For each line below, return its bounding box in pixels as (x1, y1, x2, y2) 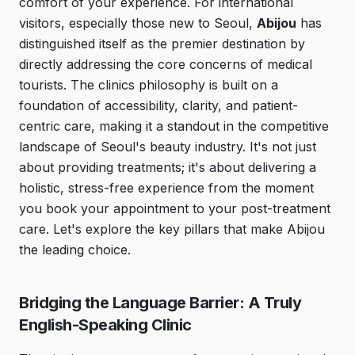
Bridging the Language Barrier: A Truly (19, 293, 301, 312)
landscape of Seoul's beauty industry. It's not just (19, 139, 316, 155)
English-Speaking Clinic (19, 315, 192, 334)
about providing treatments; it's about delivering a (19, 159, 316, 175)
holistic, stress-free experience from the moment (19, 180, 314, 196)
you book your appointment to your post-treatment (19, 200, 330, 216)
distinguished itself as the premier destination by (19, 36, 305, 52)
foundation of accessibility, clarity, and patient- (19, 97, 298, 113)
